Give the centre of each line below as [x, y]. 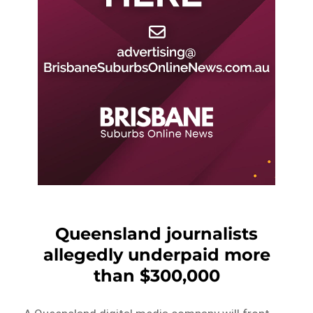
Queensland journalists [156, 233]
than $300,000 [156, 275]
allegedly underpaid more [156, 254]
